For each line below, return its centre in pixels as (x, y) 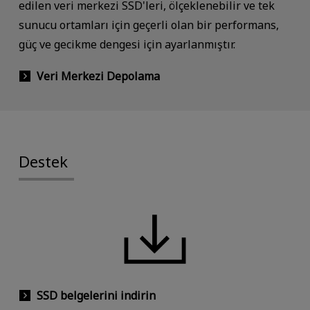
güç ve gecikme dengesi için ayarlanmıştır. (127, 45)
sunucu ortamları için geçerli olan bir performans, (148, 25)
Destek (43, 161)
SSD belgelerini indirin (96, 295)
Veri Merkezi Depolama (98, 76)
